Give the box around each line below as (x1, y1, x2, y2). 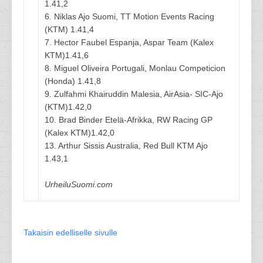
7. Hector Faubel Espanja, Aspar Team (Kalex (45, 38, 214, 47)
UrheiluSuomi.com (45, 180, 113, 189)
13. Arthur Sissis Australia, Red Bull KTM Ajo (45, 141, 208, 150)
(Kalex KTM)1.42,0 (45, 128, 114, 137)
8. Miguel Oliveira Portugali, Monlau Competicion (45, 63, 225, 73)
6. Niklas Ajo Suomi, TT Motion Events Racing (45, 12, 214, 21)
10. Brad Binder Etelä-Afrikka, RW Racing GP (45, 115, 213, 124)
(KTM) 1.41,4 (45, 25, 94, 34)
